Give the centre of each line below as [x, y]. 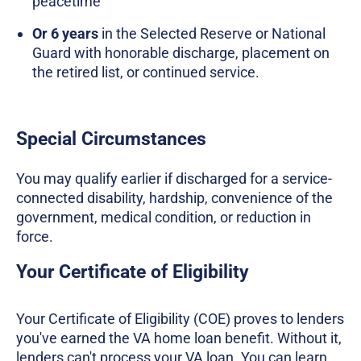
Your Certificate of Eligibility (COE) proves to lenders [180, 319]
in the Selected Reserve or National [212, 34]
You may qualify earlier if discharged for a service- [174, 179]
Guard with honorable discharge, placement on [181, 53]
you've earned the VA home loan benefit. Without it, [179, 338]
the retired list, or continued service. [146, 73]
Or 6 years [65, 34]
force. [35, 237]
